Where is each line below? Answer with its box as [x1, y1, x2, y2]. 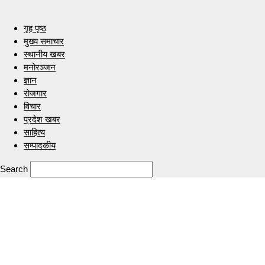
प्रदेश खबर [24, 114, 60, 124]
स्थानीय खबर [24, 49, 65, 59]
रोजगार [24, 88, 47, 98]
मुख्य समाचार [24, 36, 64, 46]
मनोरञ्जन [24, 62, 56, 72]
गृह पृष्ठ [24, 23, 46, 33]
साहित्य [24, 127, 45, 137]
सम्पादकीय [24, 140, 56, 150]
